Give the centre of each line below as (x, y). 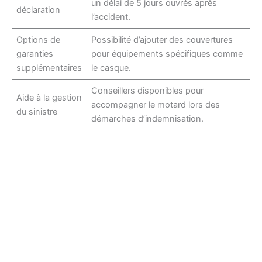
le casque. (111, 68)
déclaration (39, 10)
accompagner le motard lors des (156, 104)
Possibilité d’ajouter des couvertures (162, 39)
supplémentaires (49, 68)
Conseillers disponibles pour (148, 90)
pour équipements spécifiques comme (167, 54)
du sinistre (37, 111)
